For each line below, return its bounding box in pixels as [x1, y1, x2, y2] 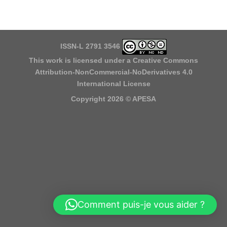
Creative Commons [133, 56, 198, 64]
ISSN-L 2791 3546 [60, 42, 120, 51]
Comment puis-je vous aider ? [78, 199, 205, 210]
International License [77, 79, 150, 88]
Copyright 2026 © [71, 95, 132, 103]
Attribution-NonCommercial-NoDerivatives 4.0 [34, 67, 193, 76]
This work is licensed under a [29, 56, 133, 64]
